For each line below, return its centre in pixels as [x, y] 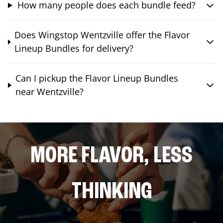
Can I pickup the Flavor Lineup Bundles [97, 78]
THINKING [111, 192]
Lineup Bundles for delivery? [74, 49]
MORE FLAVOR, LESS [111, 157]
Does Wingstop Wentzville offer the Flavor [102, 35]
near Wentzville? [49, 92]
